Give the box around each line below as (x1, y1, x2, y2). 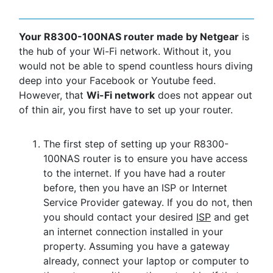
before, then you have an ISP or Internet (43, 181, 227, 194)
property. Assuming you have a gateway (43, 239, 230, 252)
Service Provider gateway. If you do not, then (43, 196, 252, 208)
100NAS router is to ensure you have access (43, 152, 247, 165)
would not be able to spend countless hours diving (19, 59, 253, 72)
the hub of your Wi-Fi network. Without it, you (19, 44, 231, 57)
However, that (19, 88, 87, 101)
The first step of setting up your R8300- (43, 137, 229, 150)
